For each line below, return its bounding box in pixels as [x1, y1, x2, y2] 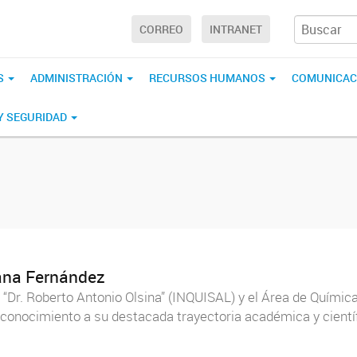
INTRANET [210, 22, 262, 37]
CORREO [139, 22, 183, 37]
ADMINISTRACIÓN [30, 70, 125, 85]
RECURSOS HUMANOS [149, 70, 268, 85]
